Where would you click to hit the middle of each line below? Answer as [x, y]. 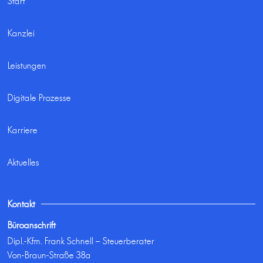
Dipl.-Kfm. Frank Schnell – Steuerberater [81, 241]
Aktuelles [24, 163]
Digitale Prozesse [40, 98]
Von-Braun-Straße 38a [50, 255]
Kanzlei [21, 33]
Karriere [23, 130]
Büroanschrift [32, 225]
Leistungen [27, 66]
